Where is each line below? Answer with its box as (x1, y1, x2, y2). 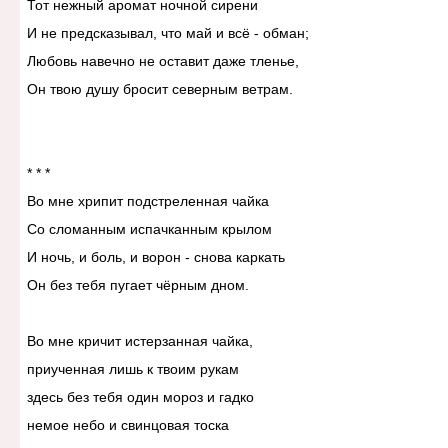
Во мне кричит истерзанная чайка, (26, 333, 253, 350)
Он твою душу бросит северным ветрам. (26, 81, 293, 98)
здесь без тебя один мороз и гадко (26, 389, 254, 406)
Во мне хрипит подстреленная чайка (26, 193, 269, 210)
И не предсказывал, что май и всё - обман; (26, 25, 309, 42)
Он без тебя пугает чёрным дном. (26, 277, 249, 294)
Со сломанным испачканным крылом (26, 221, 272, 238)
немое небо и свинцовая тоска (26, 417, 229, 434)
